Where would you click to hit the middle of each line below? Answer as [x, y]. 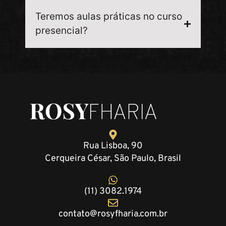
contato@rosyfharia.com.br [113, 214]
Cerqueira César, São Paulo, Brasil [113, 159]
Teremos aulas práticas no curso [109, 17]
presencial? [62, 31]
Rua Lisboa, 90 [113, 146]
